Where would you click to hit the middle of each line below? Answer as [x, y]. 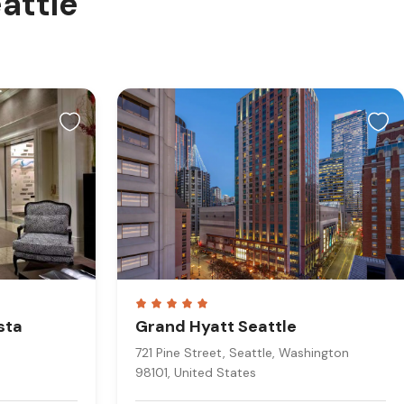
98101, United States [196, 372]
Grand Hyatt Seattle [216, 326]
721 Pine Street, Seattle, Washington [242, 353]
